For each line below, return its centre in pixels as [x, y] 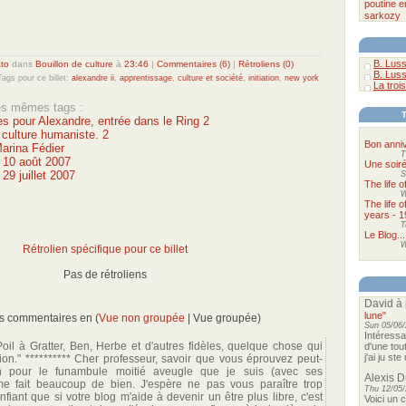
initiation [264, 78]
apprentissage [146, 78]
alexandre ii [93, 78]
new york [302, 78]
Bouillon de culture [74, 64]
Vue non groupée [141, 318]
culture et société [210, 78]
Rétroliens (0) [266, 64]
